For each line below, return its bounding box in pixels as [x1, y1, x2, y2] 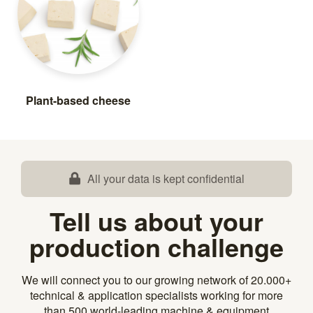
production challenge [29, 228, 284, 265]
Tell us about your [50, 202, 263, 239]
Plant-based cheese [26, 92, 131, 108]
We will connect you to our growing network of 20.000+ [22, 271, 291, 288]
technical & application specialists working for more [30, 286, 283, 303]
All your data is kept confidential [87, 170, 245, 187]
